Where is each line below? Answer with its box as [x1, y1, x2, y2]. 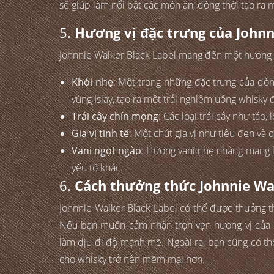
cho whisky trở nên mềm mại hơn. [59, 253, 205, 267]
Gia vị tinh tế [72, 127, 129, 141]
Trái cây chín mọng [72, 109, 158, 124]
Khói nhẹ [72, 75, 113, 89]
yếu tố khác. [72, 161, 123, 175]
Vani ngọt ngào [72, 144, 142, 158]
